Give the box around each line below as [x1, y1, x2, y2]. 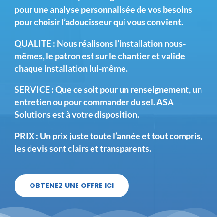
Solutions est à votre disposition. [14, 109, 139, 120]
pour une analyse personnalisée [14, 4, 135, 15]
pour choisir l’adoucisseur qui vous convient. [14, 17, 183, 28]
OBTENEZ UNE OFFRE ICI [29, 180, 114, 190]
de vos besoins [135, 4, 192, 15]
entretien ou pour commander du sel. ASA [14, 97, 174, 108]
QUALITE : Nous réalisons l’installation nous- [14, 38, 186, 48]
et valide [150, 50, 185, 61]
